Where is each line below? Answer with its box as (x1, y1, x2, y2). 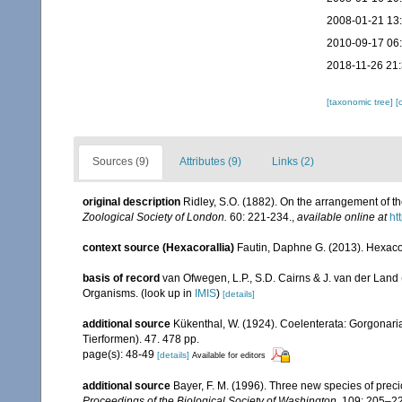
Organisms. (83, 287, 141, 300)
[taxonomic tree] (326, 97, 396, 107)
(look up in (141, 287, 195, 300)
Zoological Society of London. (83, 211, 227, 223)
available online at (297, 211, 387, 223)
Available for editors (192, 351, 266, 360)
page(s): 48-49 (83, 348, 157, 361)
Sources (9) (92, 155, 149, 168)
